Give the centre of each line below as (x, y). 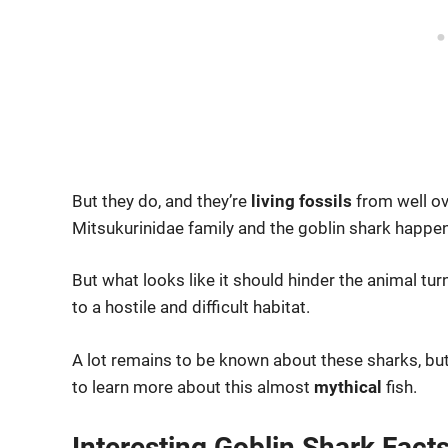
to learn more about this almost (193, 386)
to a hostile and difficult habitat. (191, 307)
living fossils (301, 200)
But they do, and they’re (161, 200)
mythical (348, 386)
